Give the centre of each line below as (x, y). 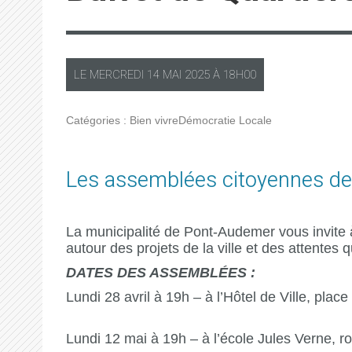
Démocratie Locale (225, 121)
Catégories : (97, 121)
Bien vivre (154, 121)
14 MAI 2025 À (183, 75)
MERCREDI (116, 75)
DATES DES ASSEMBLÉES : (160, 273)
